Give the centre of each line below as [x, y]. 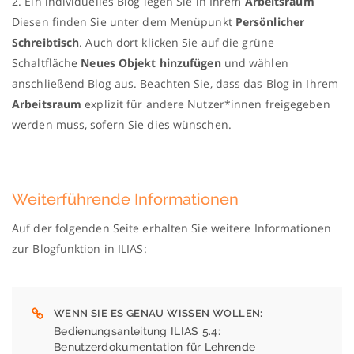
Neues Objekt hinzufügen [151, 62]
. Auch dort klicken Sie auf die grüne [177, 42]
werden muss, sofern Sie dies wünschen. [122, 124]
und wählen [254, 62]
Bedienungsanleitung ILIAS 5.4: [137, 331]
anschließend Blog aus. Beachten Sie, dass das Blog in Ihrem [175, 83]
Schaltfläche [47, 62]
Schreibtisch [46, 42]
